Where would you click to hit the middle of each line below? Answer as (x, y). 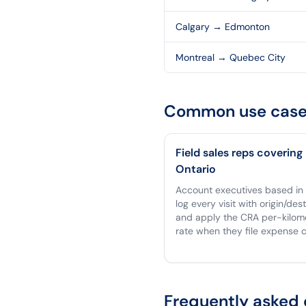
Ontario (196, 169)
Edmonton (247, 27)
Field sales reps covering (239, 153)
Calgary (193, 27)
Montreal (195, 57)
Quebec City (258, 57)
